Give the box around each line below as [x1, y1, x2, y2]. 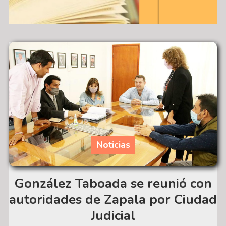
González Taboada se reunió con [14, 174, 212, 192]
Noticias [96, 138, 130, 151]
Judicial [91, 206, 135, 224]
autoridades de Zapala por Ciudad [9, 190, 217, 208]
